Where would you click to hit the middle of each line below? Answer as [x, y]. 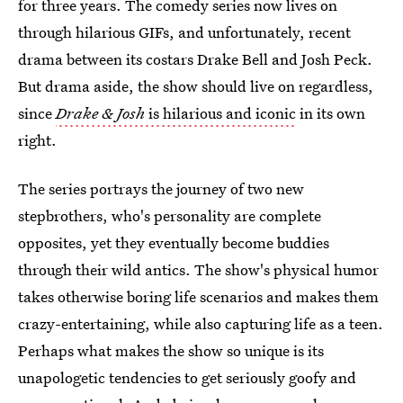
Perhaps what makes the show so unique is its [171, 350]
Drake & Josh [100, 113]
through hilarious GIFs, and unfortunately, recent [184, 32]
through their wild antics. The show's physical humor [198, 269]
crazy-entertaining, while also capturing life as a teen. [201, 323]
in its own [331, 113]
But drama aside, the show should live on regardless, [196, 86]
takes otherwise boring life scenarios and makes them [198, 296]
